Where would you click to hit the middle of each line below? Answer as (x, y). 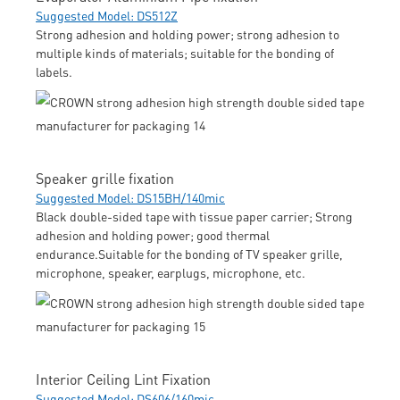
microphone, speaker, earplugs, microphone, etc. (171, 272)
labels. (54, 71)
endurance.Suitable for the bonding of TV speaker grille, (189, 253)
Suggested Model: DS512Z (107, 15)
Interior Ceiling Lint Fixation (123, 379)
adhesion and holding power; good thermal (153, 234)
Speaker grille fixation (105, 178)
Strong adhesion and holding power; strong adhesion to (187, 33)
